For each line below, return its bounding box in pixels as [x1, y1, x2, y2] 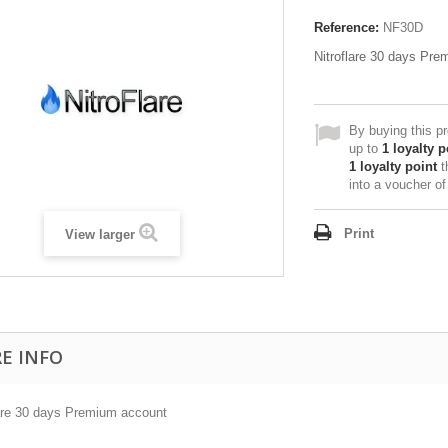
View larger [65, 227, 135, 242]
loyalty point [356, 159, 437, 174]
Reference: [314, 20, 379, 35]
